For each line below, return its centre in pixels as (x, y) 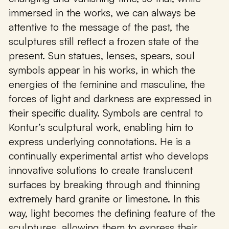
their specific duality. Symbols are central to (106, 113)
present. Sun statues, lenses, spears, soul (102, 56)
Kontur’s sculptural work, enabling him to (101, 127)
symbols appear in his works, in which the (102, 70)
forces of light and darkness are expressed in (110, 99)
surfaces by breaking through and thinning (105, 185)
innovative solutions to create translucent (101, 170)
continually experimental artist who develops (109, 156)
